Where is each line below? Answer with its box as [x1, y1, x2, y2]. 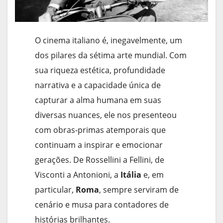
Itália [120, 169, 141, 181]
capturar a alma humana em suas [35, 95, 161, 106]
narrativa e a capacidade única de [35, 80, 161, 91]
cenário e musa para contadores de [35, 199, 169, 211]
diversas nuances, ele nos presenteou [35, 110, 177, 121]
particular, [35, 184, 76, 196]
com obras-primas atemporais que [35, 124, 166, 136]
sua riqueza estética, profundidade [35, 65, 165, 76]
